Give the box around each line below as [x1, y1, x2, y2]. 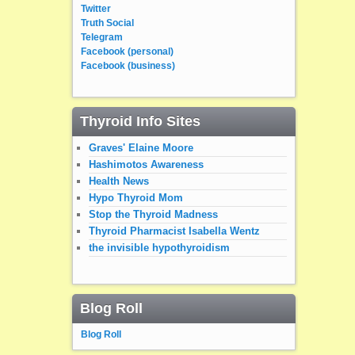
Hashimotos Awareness [88, 158, 204, 170]
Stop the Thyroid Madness [88, 208, 218, 220]
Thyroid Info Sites [79, 113, 200, 129]
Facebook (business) [80, 60, 175, 72]
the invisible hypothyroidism [88, 241, 230, 254]
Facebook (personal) [80, 46, 174, 58]
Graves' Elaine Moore [88, 141, 193, 154]
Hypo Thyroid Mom [88, 191, 183, 204]
